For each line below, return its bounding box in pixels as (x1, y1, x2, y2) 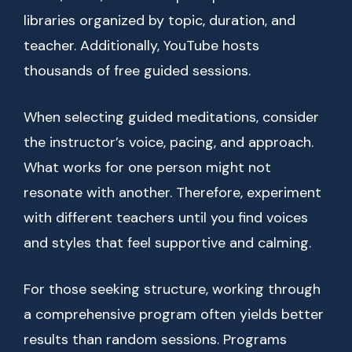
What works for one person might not (24, 158, 271, 178)
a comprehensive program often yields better (24, 305, 324, 324)
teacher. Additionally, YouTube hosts (24, 36, 259, 56)
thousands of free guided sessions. (24, 61, 251, 81)
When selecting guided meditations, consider (24, 108, 319, 127)
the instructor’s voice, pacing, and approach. (24, 133, 313, 152)
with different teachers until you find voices (24, 208, 308, 228)
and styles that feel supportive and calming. (24, 233, 311, 253)
